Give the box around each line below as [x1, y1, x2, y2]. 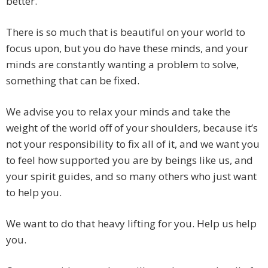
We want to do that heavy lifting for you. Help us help [6, 217, 257, 231]
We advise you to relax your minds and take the [6, 105, 230, 119]
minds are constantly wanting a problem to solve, [6, 57, 239, 72]
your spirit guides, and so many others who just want [6, 169, 257, 184]
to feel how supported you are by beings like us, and [6, 153, 253, 167]
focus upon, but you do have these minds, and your [6, 41, 248, 56]
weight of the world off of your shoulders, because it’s [6, 121, 258, 135]
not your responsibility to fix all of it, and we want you [6, 137, 260, 151]
